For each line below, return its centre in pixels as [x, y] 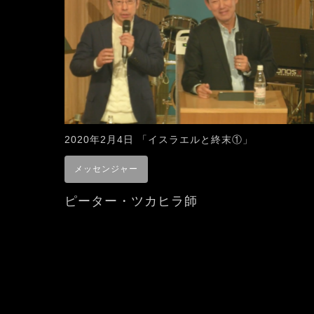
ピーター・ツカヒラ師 [131, 202]
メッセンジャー [106, 169]
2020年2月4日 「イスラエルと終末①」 [159, 140]
